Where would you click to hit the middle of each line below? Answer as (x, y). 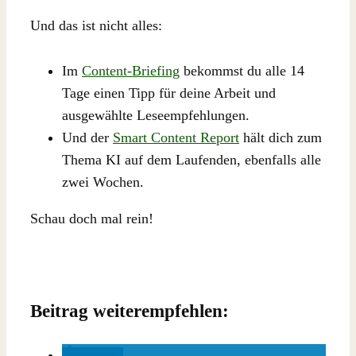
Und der (87, 137)
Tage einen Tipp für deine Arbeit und (169, 93)
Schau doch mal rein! (92, 218)
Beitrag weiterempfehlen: (130, 311)
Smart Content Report (176, 137)
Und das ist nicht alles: (96, 25)
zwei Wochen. (103, 182)
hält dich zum (281, 137)
